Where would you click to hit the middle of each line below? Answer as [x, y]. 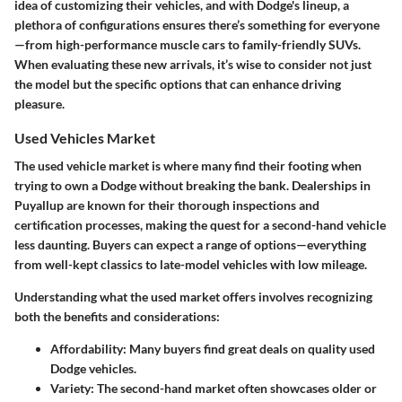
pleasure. [39, 103]
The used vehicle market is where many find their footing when [188, 166]
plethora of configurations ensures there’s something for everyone [197, 24]
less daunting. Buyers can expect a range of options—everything [190, 245]
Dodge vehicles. [93, 368]
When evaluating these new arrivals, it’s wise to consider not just [193, 64]
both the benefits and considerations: [117, 316]
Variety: [72, 388]
